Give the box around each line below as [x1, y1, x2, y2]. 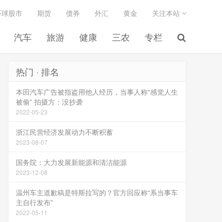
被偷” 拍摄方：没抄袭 [16, 97, 83, 107]
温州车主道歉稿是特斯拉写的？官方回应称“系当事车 [16, 187, 178, 197]
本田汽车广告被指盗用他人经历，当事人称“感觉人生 [16, 87, 178, 97]
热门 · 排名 [16, 65, 59, 78]
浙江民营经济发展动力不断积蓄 [16, 127, 113, 137]
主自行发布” [16, 197, 53, 207]
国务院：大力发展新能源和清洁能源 [16, 157, 127, 167]
